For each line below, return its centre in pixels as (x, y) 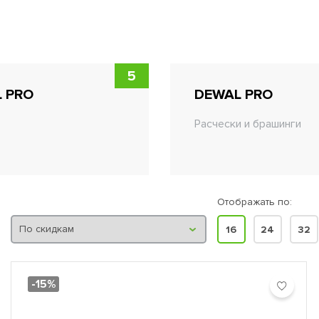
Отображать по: (254, 202)
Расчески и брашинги (248, 124)
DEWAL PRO (234, 95)
